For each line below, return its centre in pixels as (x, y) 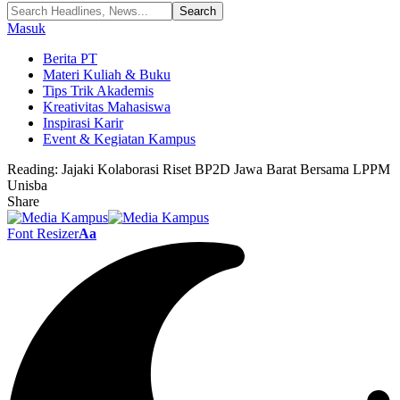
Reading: (33, 169)
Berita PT (70, 58)
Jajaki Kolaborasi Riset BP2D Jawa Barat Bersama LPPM (226, 169)
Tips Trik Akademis (98, 91)
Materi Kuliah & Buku (107, 75)
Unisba (27, 185)
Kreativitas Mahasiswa (107, 107)
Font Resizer (43, 233)
